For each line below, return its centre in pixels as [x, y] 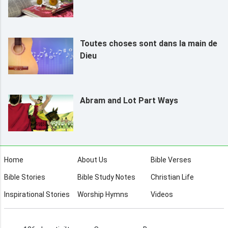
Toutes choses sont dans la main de [148, 43]
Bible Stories [25, 177]
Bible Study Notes [106, 177]
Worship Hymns [103, 194]
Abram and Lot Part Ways [129, 100]
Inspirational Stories [37, 194]
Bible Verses [171, 160]
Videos [162, 194]
